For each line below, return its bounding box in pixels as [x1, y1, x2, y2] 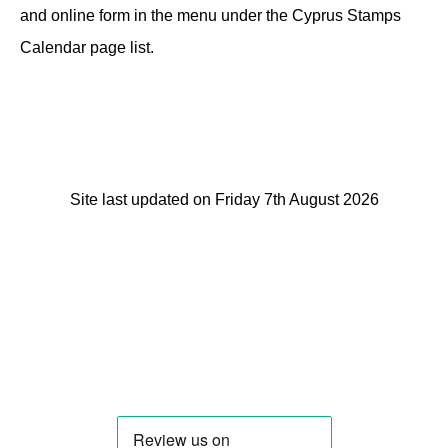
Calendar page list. [20, 38, 162, 56]
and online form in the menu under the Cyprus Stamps [20, 6, 401, 24]
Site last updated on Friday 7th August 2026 [69, 190, 379, 208]
